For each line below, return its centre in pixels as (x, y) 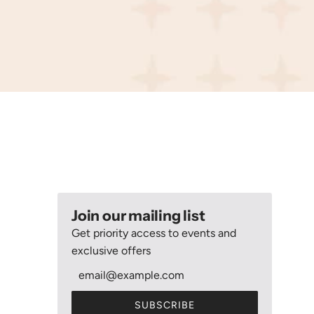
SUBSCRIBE (165, 305)
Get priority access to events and (154, 233)
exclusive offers (111, 250)
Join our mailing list (138, 215)
